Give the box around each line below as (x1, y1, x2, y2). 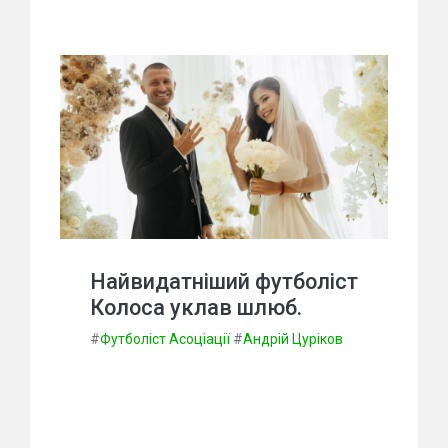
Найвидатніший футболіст (90, 268, 358, 294)
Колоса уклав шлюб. (90, 294, 302, 320)
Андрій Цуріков (243, 330, 343, 347)
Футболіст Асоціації (100, 330, 230, 347)
